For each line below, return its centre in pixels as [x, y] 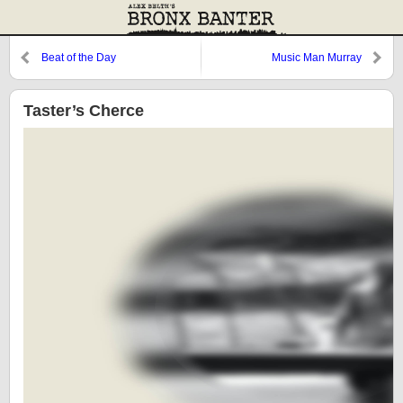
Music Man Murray [317, 58]
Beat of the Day [79, 58]
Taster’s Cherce [84, 111]
